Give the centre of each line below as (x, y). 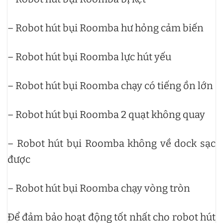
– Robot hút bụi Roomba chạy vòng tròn (99, 188)
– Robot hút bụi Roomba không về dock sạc (111, 143)
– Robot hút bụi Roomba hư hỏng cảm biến (106, 28)
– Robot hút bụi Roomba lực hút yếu (89, 56)
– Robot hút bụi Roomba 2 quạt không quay (107, 114)
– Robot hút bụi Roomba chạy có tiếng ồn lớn (110, 85)
